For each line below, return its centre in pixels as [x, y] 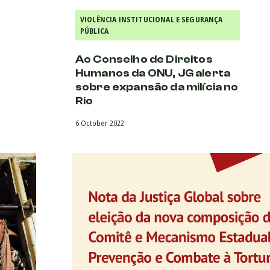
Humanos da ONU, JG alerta [153, 73]
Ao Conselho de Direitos [144, 59]
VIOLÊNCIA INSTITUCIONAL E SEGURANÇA [152, 19]
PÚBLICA [95, 31]
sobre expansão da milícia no [157, 87]
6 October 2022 [100, 123]
